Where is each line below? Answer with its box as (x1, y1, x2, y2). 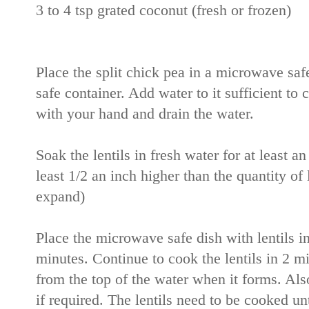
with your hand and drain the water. (36, 105, 254, 122)
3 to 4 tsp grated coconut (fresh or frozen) (36, 1, 291, 19)
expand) (36, 188, 85, 205)
